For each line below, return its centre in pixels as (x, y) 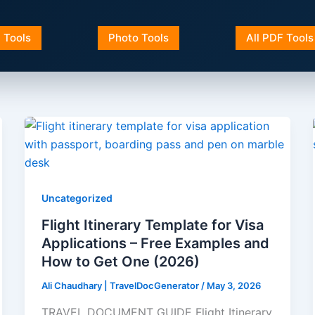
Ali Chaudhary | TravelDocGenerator (121, 286)
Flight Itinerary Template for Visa (152, 225)
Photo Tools (139, 37)
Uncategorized (77, 198)
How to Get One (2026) (120, 262)
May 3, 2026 (233, 286)
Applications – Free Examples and (155, 244)
